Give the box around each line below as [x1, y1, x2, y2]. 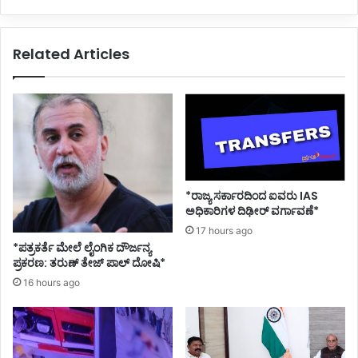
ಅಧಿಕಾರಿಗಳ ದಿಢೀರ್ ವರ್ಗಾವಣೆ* [185, 202, 319, 219]
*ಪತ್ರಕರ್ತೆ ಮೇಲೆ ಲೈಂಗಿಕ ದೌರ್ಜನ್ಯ [13, 240, 151, 257]
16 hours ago [23, 276, 80, 289]
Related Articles [13, 44, 129, 65]
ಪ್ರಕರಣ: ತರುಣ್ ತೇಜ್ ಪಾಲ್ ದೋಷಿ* [13, 255, 165, 272]
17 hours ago [196, 224, 253, 237]
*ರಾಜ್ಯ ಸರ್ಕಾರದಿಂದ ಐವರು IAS [185, 187, 318, 204]
